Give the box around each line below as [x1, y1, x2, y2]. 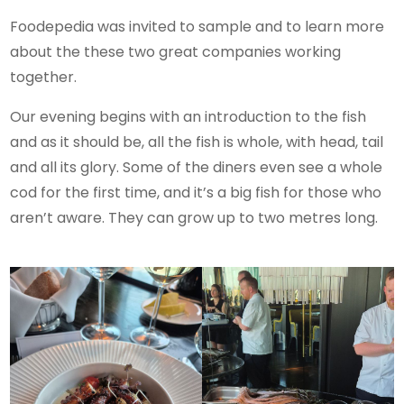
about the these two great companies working [10, 41, 342, 62]
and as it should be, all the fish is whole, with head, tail [10, 131, 384, 152]
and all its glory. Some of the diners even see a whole [10, 156, 383, 178]
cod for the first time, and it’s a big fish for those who [10, 181, 382, 203]
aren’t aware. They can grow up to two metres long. [10, 207, 379, 228]
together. [10, 66, 78, 87]
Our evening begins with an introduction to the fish [10, 106, 367, 127]
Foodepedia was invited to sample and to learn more [10, 15, 385, 37]
